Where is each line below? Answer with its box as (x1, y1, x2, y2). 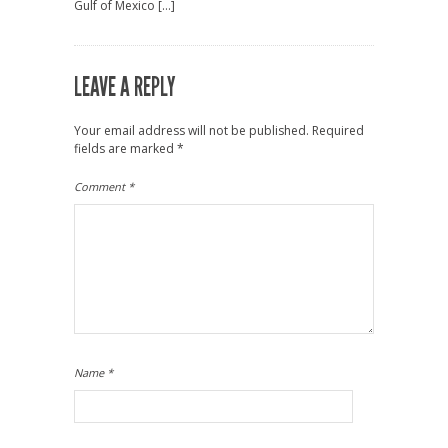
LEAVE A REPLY (74, 72, 175, 104)
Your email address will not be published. (74, 122, 309, 140)
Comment (74, 179, 128, 195)
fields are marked (74, 140, 177, 158)
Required (312, 122, 364, 140)
